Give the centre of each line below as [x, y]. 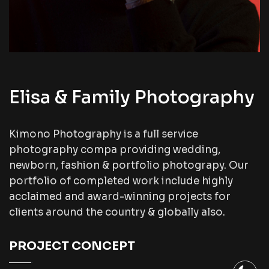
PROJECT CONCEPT [72, 246]
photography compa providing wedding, [115, 150]
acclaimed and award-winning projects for [120, 197]
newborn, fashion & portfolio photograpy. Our [129, 165]
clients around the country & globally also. [117, 212]
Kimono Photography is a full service [104, 134]
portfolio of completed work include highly [121, 181]
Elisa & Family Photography [132, 97]
